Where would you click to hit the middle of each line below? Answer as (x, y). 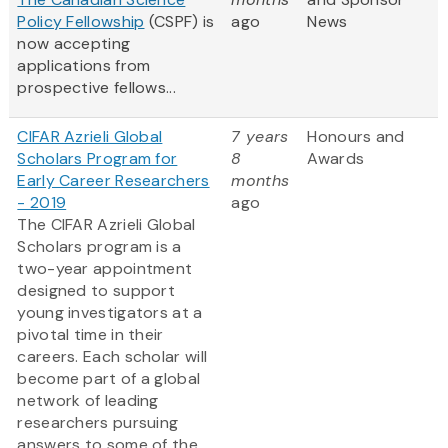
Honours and (356, 137)
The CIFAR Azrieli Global (106, 225)
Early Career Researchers (113, 181)
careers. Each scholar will (112, 357)
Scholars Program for (97, 159)
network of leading (88, 401)
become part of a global (109, 379)
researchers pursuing (98, 423)
